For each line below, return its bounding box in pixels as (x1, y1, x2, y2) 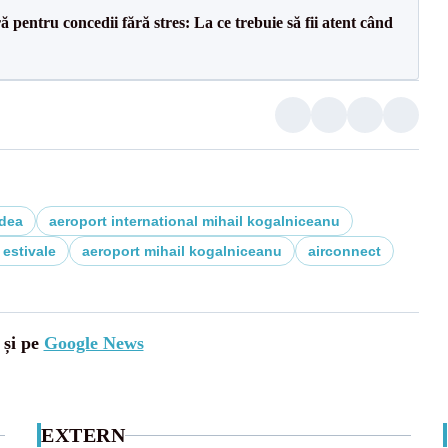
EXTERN (41, 424, 126, 446)
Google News (43, 333, 144, 353)
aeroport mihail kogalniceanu (81, 243, 282, 259)
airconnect (307, 243, 381, 259)
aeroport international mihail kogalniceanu (48, 213, 340, 229)
